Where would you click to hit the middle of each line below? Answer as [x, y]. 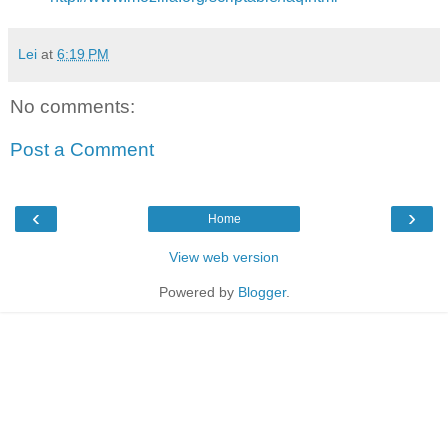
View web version [224, 256]
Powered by [198, 291]
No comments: [72, 106]
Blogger [261, 291]
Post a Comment [82, 150]
